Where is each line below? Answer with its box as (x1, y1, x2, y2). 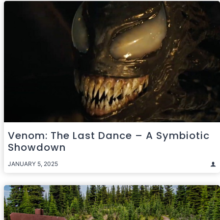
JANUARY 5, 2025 (8, 160, 58, 167)
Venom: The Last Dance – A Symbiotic (8, 129, 210, 142)
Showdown (8, 140, 66, 154)
